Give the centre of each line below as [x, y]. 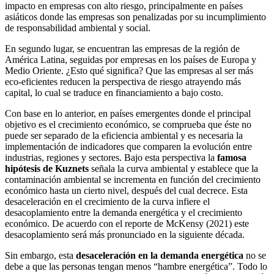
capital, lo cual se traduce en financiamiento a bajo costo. [114, 93]
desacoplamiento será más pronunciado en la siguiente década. [125, 235]
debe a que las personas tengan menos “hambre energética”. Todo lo [136, 267]
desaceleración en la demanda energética [160, 256]
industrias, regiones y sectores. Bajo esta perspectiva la [111, 158]
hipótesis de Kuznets [47, 169]
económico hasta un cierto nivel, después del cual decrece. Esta [126, 191]
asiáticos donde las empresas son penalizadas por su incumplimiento [135, 17]
